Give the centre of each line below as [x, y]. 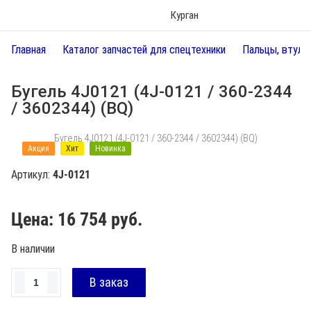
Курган [185, 15]
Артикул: [32, 175]
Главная [28, 50]
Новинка [110, 149]
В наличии [33, 249]
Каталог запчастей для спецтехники [144, 50]
